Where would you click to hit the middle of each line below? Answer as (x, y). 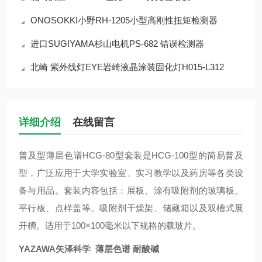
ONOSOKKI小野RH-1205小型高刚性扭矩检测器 (124, 20)
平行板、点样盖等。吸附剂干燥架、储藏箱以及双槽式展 (131, 208)
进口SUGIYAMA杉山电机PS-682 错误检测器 (117, 44)
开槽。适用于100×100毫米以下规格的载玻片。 (110, 225)
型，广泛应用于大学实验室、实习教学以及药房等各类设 (131, 173)
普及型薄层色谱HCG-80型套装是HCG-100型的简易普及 (131, 155)
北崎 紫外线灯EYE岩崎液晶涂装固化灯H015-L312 (127, 67)
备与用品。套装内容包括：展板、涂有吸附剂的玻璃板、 (131, 190)
